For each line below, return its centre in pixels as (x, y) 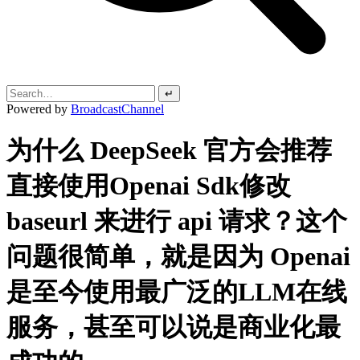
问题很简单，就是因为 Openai (178, 257)
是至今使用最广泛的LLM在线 (177, 292)
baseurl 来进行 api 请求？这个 (177, 221)
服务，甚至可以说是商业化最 (174, 327)
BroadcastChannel (117, 109)
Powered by (39, 109)
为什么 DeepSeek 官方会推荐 (169, 151)
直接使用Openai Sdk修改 (149, 186)
